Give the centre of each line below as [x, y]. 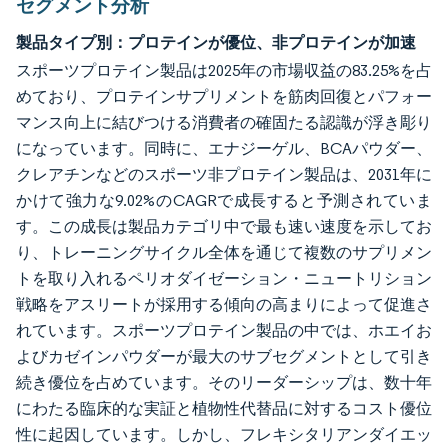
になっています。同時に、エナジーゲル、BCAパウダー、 [224, 148]
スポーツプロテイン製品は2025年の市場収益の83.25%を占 [224, 70]
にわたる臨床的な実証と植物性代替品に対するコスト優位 [224, 408]
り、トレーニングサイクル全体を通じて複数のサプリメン [224, 252]
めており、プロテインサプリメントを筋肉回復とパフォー [224, 96]
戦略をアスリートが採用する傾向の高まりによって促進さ [224, 304]
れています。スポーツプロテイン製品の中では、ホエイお [224, 330]
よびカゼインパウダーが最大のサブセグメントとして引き [224, 356]
